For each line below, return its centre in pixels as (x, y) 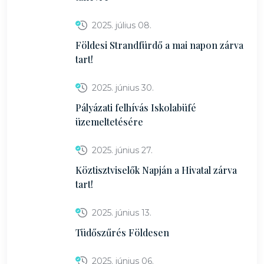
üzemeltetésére (109, 122)
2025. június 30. (123, 88)
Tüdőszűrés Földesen (122, 232)
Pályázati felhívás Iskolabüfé (136, 108)
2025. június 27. (122, 150)
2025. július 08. (122, 25)
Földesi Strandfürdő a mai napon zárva (159, 45)
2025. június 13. (122, 213)
